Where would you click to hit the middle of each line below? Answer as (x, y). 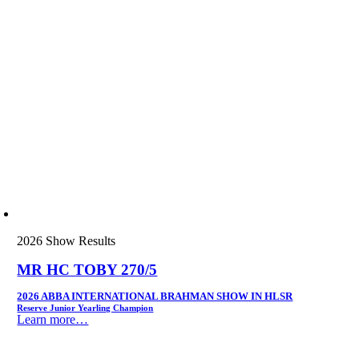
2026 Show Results (67, 241)
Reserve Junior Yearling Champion (85, 307)
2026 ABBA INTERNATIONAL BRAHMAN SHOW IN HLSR (155, 296)
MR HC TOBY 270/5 (87, 270)
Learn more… (53, 319)
